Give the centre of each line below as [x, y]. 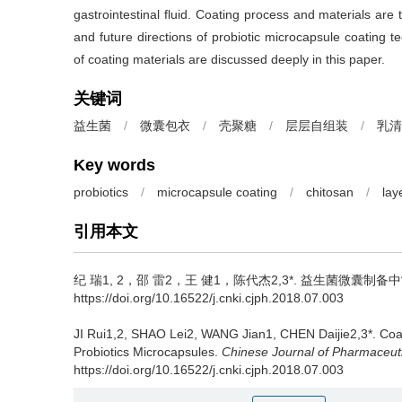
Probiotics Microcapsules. [148, 352]
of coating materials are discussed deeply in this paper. [229, 59]
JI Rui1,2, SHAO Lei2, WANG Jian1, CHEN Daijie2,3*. [227, 334]
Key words [114, 165]
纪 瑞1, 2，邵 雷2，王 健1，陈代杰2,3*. [187, 280]
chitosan [330, 192]
